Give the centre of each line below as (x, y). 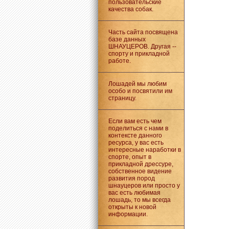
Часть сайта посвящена (143, 32)
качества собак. (131, 9)
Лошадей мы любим (137, 84)
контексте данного (135, 135)
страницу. (122, 98)
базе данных (127, 39)
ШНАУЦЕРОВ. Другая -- (142, 47)
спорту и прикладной (139, 54)
